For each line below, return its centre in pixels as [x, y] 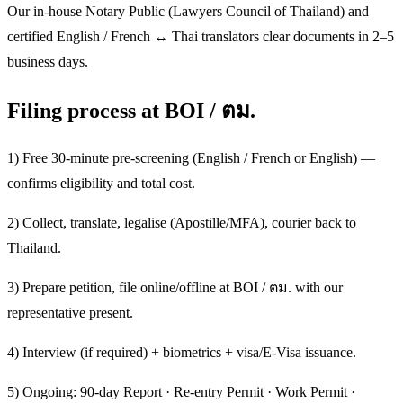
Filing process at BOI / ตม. [131, 110]
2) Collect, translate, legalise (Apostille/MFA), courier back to [182, 222]
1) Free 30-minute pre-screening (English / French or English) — [191, 157]
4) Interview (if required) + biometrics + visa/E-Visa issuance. [182, 352]
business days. [48, 62]
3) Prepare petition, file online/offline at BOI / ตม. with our [175, 287]
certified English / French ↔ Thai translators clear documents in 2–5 [201, 37]
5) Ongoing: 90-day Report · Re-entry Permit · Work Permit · [181, 391]
